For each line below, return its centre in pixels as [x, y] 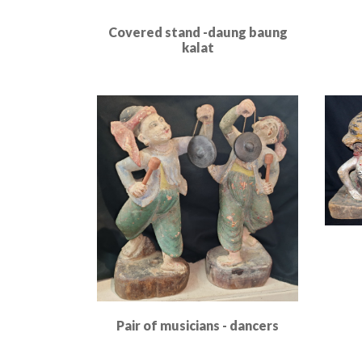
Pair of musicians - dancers [198, 325]
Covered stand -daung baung [198, 32]
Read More [198, 70]
